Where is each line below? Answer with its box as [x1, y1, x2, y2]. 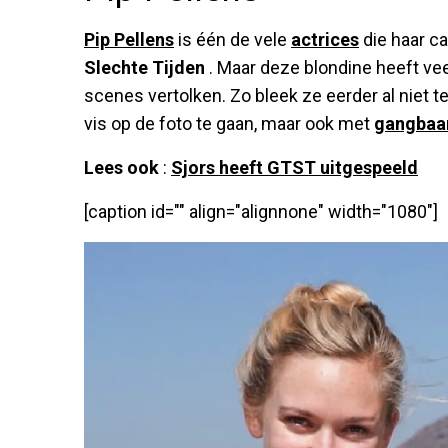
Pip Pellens [84, 28, 174, 50]
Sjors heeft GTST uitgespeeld [171, 156, 418, 178]
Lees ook [84, 156, 159, 178]
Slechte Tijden [84, 56, 205, 78]
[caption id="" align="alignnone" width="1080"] [84, 200, 438, 222]
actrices [291, 28, 359, 50]
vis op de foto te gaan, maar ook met [84, 112, 374, 134]
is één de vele [174, 28, 291, 50]
